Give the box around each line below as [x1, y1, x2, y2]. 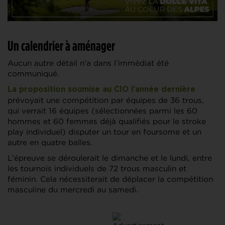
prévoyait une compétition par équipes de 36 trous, [8, 96, 204, 105]
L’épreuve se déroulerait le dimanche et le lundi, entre [8, 154, 212, 163]
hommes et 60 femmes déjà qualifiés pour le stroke [8, 117, 206, 126]
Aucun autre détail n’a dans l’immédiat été [8, 59, 169, 68]
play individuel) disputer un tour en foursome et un [8, 128, 201, 137]
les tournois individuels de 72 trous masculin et [8, 164, 186, 173]
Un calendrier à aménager [8, 38, 115, 54]
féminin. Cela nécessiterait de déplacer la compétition [8, 175, 213, 184]
